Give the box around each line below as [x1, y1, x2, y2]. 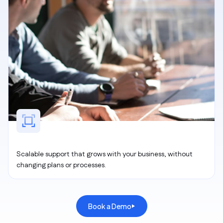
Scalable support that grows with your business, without [16, 149, 193, 159]
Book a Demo [88, 202, 131, 211]
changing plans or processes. [16, 160, 106, 170]
